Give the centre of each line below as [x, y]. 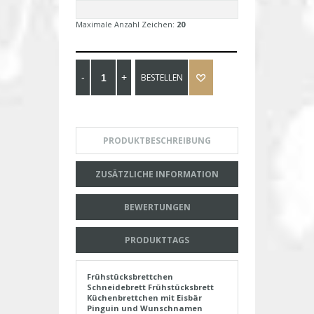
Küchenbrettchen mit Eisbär [144, 298]
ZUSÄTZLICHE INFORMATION [157, 175]
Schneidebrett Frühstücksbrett [150, 287]
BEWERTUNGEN [157, 207]
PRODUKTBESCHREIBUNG [157, 141]
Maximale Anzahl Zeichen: [126, 25]
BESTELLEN [162, 78]
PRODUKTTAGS [157, 240]
